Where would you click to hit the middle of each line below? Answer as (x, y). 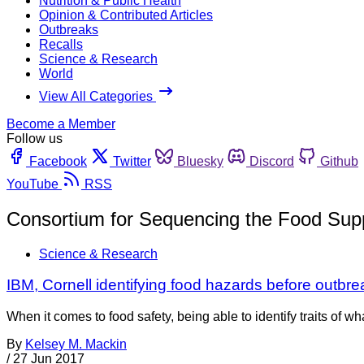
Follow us (35, 138)
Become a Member (61, 123)
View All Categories (97, 96)
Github (339, 161)
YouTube (32, 184)
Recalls (61, 44)
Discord (272, 161)
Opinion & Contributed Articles (126, 15)
